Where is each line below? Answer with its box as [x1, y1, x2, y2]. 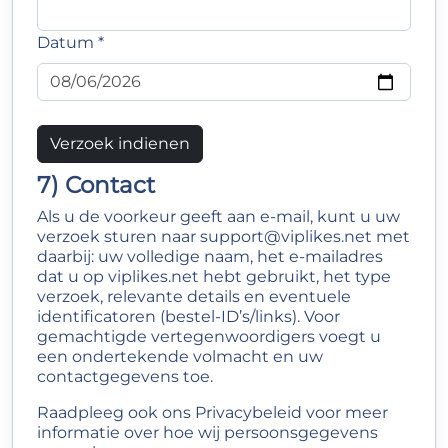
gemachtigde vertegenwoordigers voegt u [37, 327, 381, 346]
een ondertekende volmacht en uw [37, 347, 323, 366]
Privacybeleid [195, 403, 302, 422]
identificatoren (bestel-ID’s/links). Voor [37, 307, 340, 326]
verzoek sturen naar [37, 227, 200, 246]
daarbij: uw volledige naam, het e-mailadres [37, 247, 383, 266]
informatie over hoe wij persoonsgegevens [37, 423, 378, 442]
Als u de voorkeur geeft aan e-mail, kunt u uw [37, 207, 400, 226]
